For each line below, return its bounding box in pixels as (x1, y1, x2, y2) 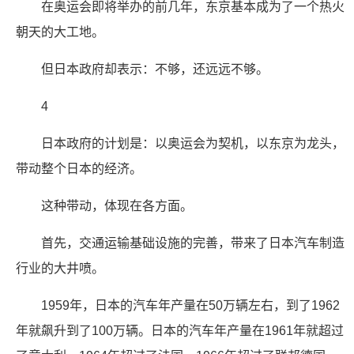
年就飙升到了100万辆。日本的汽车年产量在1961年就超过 (16, 324, 344, 337)
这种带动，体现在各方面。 (41, 199, 193, 213)
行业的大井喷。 (16, 262, 104, 275)
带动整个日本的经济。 (16, 162, 142, 175)
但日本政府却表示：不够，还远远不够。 (41, 62, 269, 76)
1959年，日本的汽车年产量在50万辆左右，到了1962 (41, 299, 340, 312)
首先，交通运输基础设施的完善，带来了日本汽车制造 (41, 236, 345, 250)
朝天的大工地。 (16, 25, 104, 39)
